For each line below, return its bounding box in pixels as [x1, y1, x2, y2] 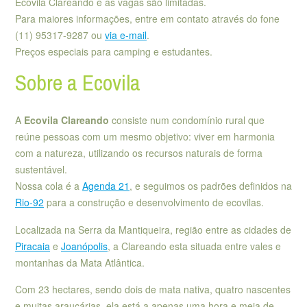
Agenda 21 [82, 179, 130, 193]
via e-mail [105, 28, 147, 42]
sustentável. [15, 162, 67, 177]
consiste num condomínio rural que [109, 113, 265, 127]
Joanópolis [61, 238, 108, 253]
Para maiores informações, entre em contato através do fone [15, 12, 280, 26]
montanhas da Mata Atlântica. [15, 255, 145, 269]
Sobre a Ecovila [15, 67, 140, 97]
